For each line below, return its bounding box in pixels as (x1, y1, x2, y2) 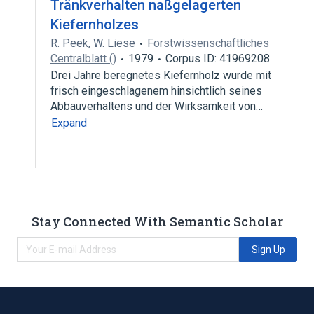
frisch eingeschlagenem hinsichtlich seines (50, 84, 262, 97)
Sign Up (251, 243, 285, 255)
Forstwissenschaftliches (147, 36, 269, 50)
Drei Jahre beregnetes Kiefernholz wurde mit (50, 69, 271, 82)
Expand (51, 116, 87, 130)
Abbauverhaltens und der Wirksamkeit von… (50, 100, 266, 113)
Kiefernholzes (50, 16, 139, 33)
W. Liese (93, 36, 135, 50)
